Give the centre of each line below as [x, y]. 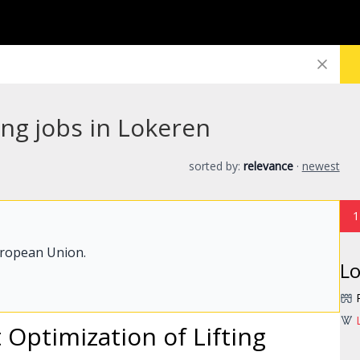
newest [321, 166]
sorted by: [216, 166]
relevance [268, 166]
